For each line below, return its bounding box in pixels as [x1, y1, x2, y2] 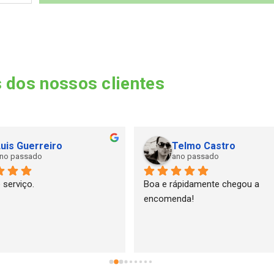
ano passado [172, 151, 219, 161]
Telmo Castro [172, 139, 235, 152]
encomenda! [144, 193, 194, 204]
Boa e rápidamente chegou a [144, 178, 259, 190]
